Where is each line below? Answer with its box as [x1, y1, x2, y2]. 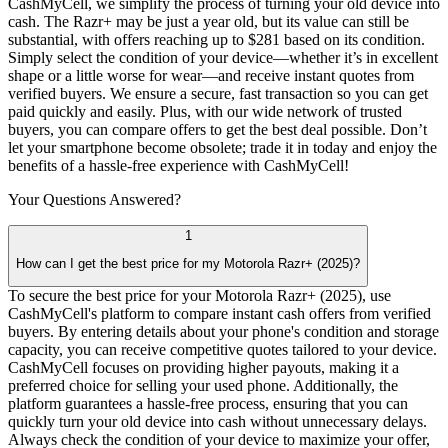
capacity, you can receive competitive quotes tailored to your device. [8, 341, 437, 359]
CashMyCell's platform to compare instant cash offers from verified [8, 305, 431, 323]
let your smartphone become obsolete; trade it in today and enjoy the [8, 138, 437, 156]
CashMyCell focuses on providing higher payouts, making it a [8, 359, 399, 377]
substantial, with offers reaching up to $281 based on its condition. [8, 30, 425, 48]
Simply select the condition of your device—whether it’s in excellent [8, 48, 438, 66]
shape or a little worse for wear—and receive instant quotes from [8, 66, 414, 84]
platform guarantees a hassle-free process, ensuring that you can [8, 395, 408, 413]
